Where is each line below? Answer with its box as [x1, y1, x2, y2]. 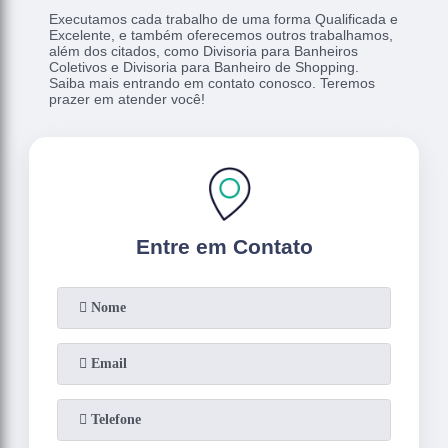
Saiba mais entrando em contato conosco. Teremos [49, 75, 376, 92]
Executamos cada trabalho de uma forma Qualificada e [49, 11, 399, 28]
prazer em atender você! [49, 91, 206, 108]
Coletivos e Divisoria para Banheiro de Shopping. [49, 59, 360, 76]
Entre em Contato [135, 235, 313, 259]
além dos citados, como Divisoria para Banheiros [49, 43, 359, 60]
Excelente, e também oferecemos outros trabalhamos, [49, 27, 394, 44]
